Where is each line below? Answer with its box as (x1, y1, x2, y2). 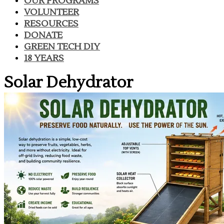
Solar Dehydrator (4, 72, 133, 92)
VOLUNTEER (24, 6, 79, 18)
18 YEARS (24, 52, 64, 64)
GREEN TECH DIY (24, 41, 100, 52)
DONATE (24, 29, 62, 41)
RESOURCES (24, 18, 78, 29)
